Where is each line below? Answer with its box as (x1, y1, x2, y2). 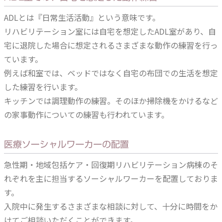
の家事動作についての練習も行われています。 (4, 109, 169, 120)
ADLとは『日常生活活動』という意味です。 (4, 11, 160, 23)
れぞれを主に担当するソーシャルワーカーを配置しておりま (4, 172, 218, 184)
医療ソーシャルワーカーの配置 (4, 140, 129, 149)
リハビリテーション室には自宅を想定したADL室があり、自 (4, 25, 216, 37)
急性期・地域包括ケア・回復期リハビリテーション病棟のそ (4, 159, 218, 170)
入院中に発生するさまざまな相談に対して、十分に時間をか (4, 200, 218, 212)
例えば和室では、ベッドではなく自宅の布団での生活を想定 (4, 67, 218, 79)
